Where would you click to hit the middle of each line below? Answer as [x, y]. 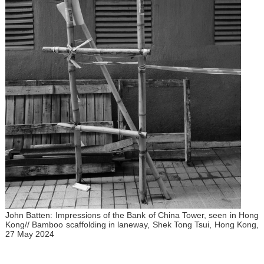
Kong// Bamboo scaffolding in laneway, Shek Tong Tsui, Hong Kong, [132, 224]
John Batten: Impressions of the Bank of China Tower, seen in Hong [132, 215]
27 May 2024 [29, 234]
